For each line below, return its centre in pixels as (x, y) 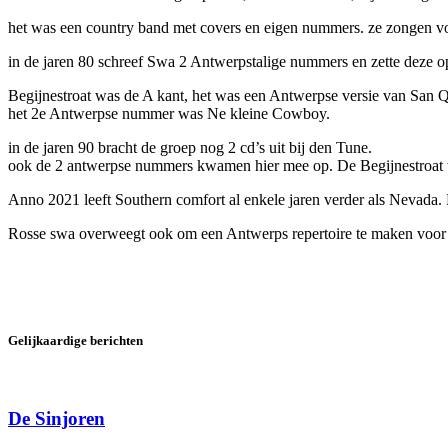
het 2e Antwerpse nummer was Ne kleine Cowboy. (169, 113)
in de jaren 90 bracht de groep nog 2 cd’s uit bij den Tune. (190, 147)
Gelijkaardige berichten (75, 341)
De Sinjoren (56, 418)
